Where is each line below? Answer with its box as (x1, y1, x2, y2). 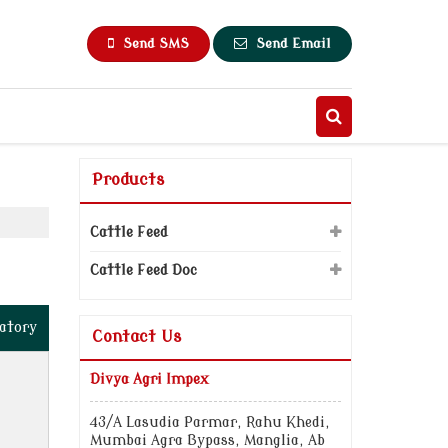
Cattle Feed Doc (90, 263, 197, 278)
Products (92, 171, 164, 189)
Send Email (256, 36, 331, 52)
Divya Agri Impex (90, 372, 208, 387)
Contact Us (92, 328, 181, 346)
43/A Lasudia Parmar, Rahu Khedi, (90, 415, 330, 430)
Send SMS (123, 36, 189, 52)
